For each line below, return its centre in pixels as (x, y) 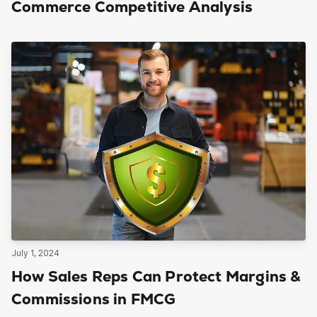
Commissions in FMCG (94, 300)
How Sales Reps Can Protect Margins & (156, 277)
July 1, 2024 (35, 253)
